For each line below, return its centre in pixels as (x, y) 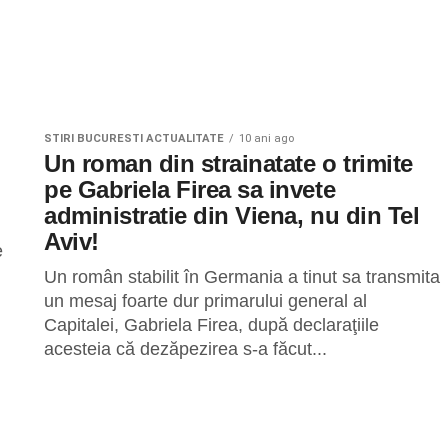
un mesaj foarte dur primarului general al (205, 301)
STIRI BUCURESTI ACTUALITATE (134, 138)
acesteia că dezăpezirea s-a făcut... (185, 349)
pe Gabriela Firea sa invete (190, 189)
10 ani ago (266, 138)
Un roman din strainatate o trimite (228, 163)
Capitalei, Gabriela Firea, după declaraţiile (211, 325)
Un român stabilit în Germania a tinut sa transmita (242, 277)
